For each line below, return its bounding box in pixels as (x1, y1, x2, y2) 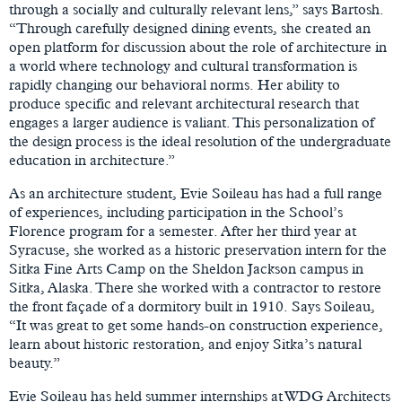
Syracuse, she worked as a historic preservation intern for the (9, 241, 387, 258)
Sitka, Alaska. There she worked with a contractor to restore (9, 279, 381, 296)
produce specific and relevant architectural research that (9, 95, 359, 112)
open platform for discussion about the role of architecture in (9, 39, 387, 56)
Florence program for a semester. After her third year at (9, 223, 356, 240)
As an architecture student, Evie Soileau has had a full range (9, 185, 382, 202)
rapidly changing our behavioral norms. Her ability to (9, 76, 340, 93)
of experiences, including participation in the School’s (9, 204, 343, 221)
